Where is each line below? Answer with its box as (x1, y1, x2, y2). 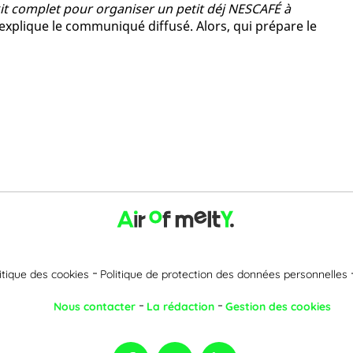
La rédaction (147, 299, 214, 314)
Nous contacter (54, 299, 136, 314)
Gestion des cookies (225, 299, 331, 314)
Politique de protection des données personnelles (100, 266, 347, 281)
